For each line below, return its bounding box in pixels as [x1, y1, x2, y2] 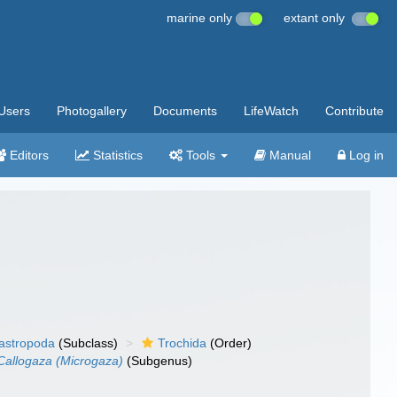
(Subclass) [55, 336, 119, 350]
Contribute [325, 104, 384, 118]
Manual [266, 148, 311, 162]
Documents [153, 104, 217, 118]
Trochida [158, 336, 207, 350]
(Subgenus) [123, 354, 193, 368]
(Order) [206, 336, 253, 350]
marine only [167, 11, 236, 25]
